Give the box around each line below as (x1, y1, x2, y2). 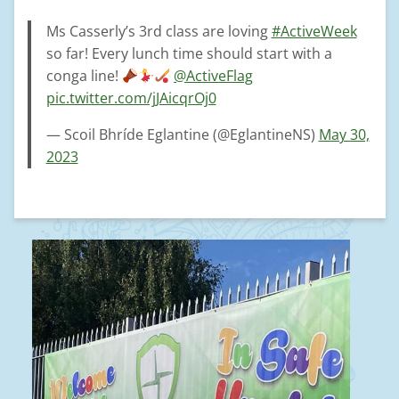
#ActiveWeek (271, 21, 357, 41)
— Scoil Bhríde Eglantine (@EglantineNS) (45, 125, 319, 144)
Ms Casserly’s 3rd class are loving (45, 21, 272, 41)
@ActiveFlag (174, 66, 254, 85)
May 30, (318, 125, 370, 144)
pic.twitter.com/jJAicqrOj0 (45, 88, 216, 108)
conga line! (45, 66, 122, 85)
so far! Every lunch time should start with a (45, 44, 332, 63)
